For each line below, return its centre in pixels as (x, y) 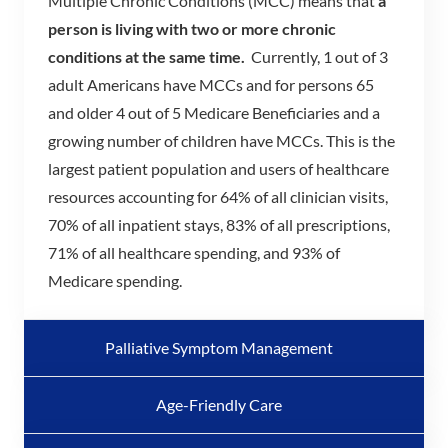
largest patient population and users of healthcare (218, 168)
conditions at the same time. (149, 56)
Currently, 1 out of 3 (319, 56)
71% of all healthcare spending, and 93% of (194, 252)
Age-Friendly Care (219, 404)
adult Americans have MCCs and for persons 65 (211, 84)
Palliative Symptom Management (219, 347)
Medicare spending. (115, 280)
